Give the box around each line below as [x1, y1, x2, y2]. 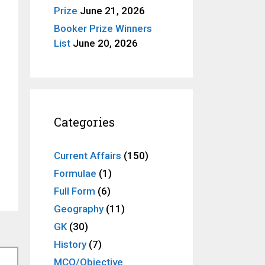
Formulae [54, 167, 96, 179]
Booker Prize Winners [54, 22, 152, 34]
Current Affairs [54, 149, 121, 161]
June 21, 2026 [80, 4, 145, 17]
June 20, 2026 [73, 37, 138, 49]
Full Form [54, 185, 95, 197]
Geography [54, 202, 104, 215]
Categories [54, 114, 115, 130]
